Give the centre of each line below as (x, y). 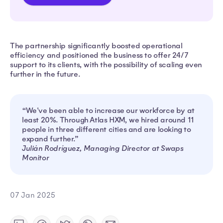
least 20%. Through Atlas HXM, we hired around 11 (108, 120)
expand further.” (52, 139)
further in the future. (46, 74)
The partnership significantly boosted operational (96, 46)
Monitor (36, 158)
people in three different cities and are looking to (107, 129)
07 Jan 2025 (33, 195)
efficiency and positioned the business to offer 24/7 (99, 55)
